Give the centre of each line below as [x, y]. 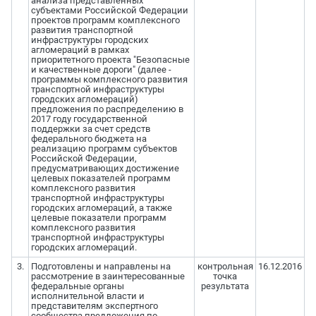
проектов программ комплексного [105, 20]
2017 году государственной [89, 119]
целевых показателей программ [101, 178]
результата [225, 286]
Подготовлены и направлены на [101, 267]
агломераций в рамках [80, 50]
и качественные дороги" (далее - [101, 70]
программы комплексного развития [109, 80]
